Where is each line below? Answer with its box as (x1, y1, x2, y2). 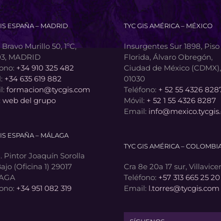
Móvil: (124, 96, 147, 106)
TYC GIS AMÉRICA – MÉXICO (124, 22, 213, 30)
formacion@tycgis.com (6, 85, 90, 95)
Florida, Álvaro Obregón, (124, 52, 213, 62)
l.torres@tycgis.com (148, 184, 220, 193)
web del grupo (2, 96, 56, 106)
